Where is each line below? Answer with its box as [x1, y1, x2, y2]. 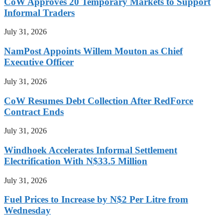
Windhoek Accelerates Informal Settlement [4, 145, 177, 156]
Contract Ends [4, 106, 64, 117]
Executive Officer [4, 57, 74, 68]
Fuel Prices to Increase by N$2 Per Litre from [4, 194, 188, 205]
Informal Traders [4, 7, 75, 18]
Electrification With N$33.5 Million [4, 156, 147, 167]
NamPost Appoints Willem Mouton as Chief [4, 46, 183, 57]
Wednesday [4, 205, 51, 216]
